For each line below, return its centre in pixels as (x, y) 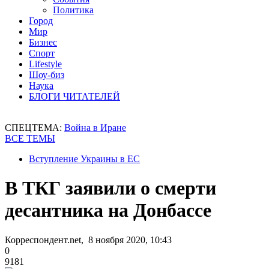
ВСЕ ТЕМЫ (30, 138)
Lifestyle (45, 64)
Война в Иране (95, 128)
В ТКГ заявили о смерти (110, 188)
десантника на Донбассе (108, 210)
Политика (73, 10)
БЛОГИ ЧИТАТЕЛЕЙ (74, 96)
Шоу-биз (47, 75)
